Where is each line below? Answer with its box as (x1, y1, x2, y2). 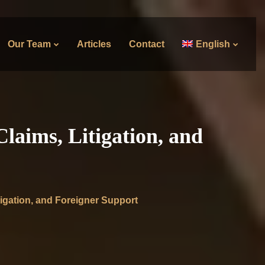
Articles (77, 39, 112, 49)
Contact (129, 39, 165, 49)
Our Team (8, 39, 51, 49)
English (196, 39, 230, 49)
